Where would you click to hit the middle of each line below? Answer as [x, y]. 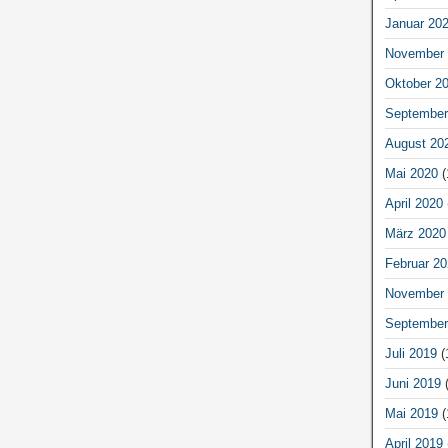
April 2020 [413, 203]
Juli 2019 [410, 353]
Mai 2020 [411, 173]
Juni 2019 [412, 383]
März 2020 [415, 233]
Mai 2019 [411, 413]
